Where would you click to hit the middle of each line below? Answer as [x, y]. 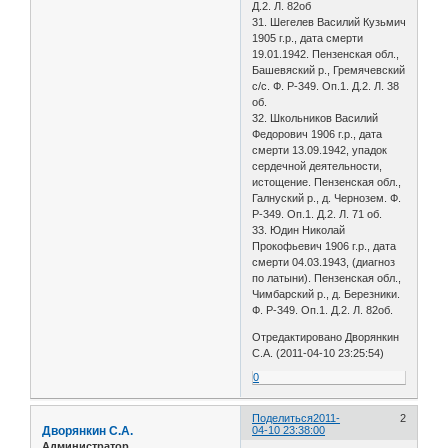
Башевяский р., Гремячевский [329, 69]
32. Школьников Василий [315, 117]
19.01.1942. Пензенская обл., [326, 53]
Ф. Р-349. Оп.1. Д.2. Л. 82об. [323, 309]
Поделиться [283, 417]
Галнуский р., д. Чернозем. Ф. [327, 197]
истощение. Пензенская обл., [327, 181]
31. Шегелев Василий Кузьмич [329, 21]
